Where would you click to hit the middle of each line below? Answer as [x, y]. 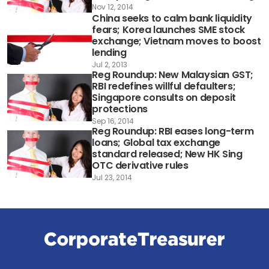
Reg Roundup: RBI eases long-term [173, 131]
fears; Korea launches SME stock [168, 30]
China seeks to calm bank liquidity [172, 19]
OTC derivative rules [140, 166]
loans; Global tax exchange [156, 143]
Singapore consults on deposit [164, 98]
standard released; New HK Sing [167, 154]
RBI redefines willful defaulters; [164, 86]
